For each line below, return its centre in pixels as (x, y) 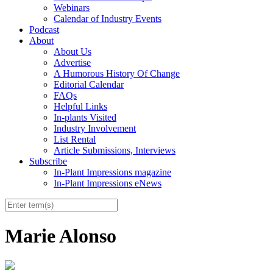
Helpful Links (80, 107)
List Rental (75, 140)
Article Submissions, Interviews (115, 151)
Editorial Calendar (89, 85)
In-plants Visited (85, 118)
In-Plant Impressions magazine (112, 172)
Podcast (44, 30)
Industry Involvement (95, 129)
